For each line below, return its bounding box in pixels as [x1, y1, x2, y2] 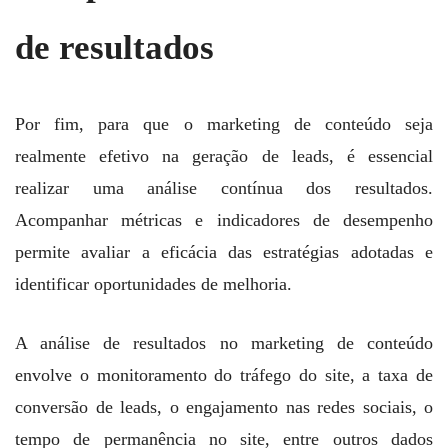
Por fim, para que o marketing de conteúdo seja [15, 114, 433, 135]
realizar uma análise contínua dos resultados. [15, 178, 433, 199]
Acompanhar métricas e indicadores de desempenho [15, 210, 433, 231]
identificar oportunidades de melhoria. [15, 274, 292, 295]
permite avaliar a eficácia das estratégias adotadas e [15, 242, 433, 263]
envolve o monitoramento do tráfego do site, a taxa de [15, 365, 433, 386]
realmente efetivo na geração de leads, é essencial [15, 146, 433, 167]
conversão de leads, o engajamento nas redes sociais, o [15, 397, 433, 418]
